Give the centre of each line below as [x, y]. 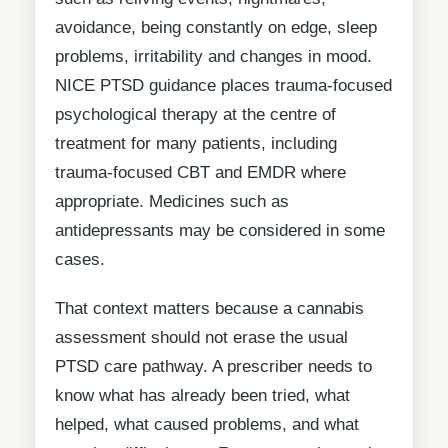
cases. [80, 260]
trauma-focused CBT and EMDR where [200, 173]
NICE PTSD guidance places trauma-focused [223, 86]
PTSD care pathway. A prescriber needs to [213, 366]
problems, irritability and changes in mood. [213, 57]
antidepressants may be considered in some [220, 231]
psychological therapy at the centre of [195, 115]
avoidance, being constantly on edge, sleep [216, 28]
